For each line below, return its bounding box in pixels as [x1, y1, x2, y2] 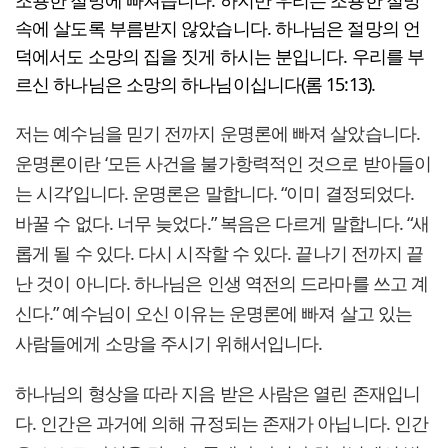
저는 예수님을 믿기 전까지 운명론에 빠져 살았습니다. [15, 121, 420, 146]
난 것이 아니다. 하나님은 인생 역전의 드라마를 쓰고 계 [15, 271, 429, 296]
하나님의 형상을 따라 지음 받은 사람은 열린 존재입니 [15, 381, 420, 406]
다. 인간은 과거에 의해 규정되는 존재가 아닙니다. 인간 [15, 411, 429, 436]
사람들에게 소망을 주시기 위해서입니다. [15, 331, 323, 356]
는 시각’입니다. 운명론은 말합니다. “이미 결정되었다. [15, 181, 415, 206]
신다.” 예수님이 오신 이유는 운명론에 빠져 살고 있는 [15, 301, 413, 326]
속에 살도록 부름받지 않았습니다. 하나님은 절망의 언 [15, 16, 420, 41]
